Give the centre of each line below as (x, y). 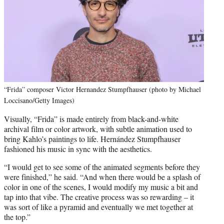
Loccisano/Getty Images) (39, 100)
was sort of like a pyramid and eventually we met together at (98, 206)
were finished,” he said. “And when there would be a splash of (102, 176)
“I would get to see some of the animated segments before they (102, 166)
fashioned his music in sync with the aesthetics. (78, 148)
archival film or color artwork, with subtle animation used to (98, 128)
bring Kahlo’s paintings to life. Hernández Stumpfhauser (92, 138)
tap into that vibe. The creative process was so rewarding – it (99, 196)
